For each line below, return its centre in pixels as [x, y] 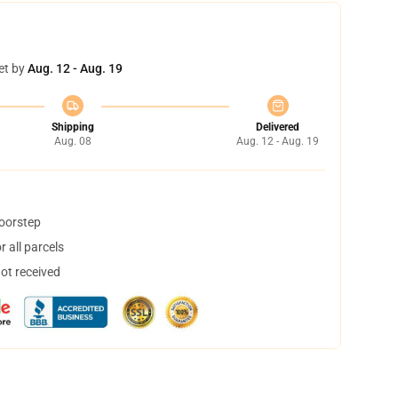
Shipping [72, 127]
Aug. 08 [72, 141]
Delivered [278, 127]
